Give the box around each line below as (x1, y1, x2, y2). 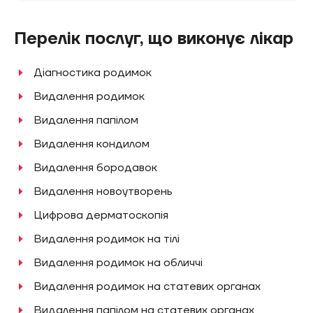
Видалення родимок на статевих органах (34, 279, 261, 293)
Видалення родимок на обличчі (34, 256, 203, 270)
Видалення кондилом (34, 137, 150, 151)
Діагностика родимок (34, 66, 152, 80)
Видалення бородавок (34, 161, 157, 175)
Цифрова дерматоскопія (34, 208, 168, 222)
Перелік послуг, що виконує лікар (14, 28, 293, 50)
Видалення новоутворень (34, 184, 173, 198)
